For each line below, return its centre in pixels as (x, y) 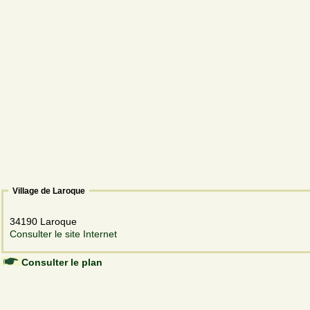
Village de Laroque (49, 191)
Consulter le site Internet (63, 234)
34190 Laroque (45, 221)
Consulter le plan (62, 262)
